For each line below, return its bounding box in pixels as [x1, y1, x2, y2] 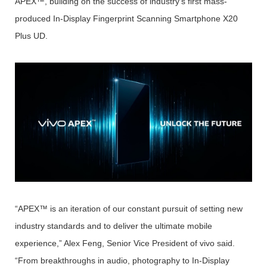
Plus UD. [14, 30, 48, 41]
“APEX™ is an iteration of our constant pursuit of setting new [14, 204, 243, 214]
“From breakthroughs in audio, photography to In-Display [14, 256, 229, 266]
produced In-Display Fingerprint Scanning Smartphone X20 [14, 13, 238, 23]
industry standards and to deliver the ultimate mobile [14, 221, 212, 231]
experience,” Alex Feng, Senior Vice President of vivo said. [14, 238, 235, 249]
